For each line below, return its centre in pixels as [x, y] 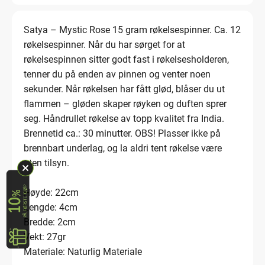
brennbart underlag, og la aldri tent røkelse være [123, 148]
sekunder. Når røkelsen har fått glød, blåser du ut [124, 89]
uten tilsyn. [46, 163]
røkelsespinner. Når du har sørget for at [104, 45]
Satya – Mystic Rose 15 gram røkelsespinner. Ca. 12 [132, 30]
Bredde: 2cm [50, 222]
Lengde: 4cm [51, 208]
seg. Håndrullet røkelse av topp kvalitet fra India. [124, 119]
